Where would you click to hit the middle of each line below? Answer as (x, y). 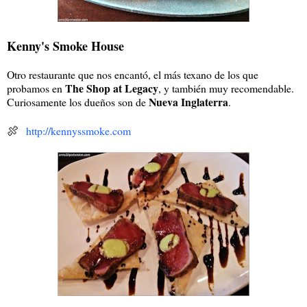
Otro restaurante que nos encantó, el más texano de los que (133, 74)
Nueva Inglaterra (188, 101)
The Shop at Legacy (112, 88)
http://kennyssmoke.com (78, 130)
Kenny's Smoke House (65, 46)
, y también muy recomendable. (226, 88)
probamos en (36, 88)
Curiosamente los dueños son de (78, 101)
